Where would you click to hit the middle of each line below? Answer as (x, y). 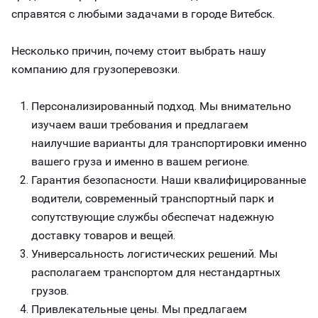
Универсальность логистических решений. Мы (154, 254)
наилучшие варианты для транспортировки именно (169, 143)
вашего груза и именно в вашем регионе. (140, 161)
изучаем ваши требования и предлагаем (140, 125)
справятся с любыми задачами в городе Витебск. (143, 14)
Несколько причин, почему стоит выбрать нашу (139, 51)
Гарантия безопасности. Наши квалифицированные (169, 180)
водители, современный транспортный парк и (153, 198)
